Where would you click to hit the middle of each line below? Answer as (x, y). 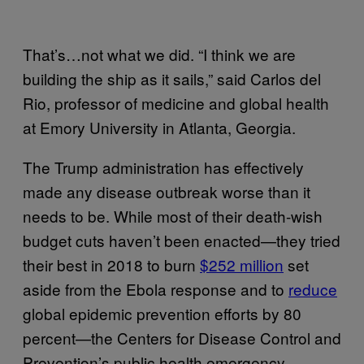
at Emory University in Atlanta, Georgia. (159, 127)
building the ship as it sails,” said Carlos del (172, 78)
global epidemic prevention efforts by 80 (162, 313)
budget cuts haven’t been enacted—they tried (182, 240)
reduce (313, 288)
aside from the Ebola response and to (156, 288)
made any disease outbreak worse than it (167, 191)
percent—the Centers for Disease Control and (182, 337)
